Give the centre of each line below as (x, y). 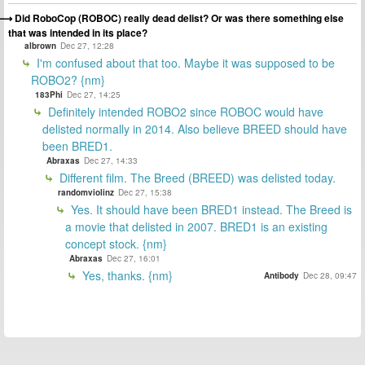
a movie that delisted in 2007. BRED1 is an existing (196, 226)
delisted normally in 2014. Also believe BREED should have (195, 128)
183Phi (49, 94)
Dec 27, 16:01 (134, 258)
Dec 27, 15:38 (145, 192)
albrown (40, 45)
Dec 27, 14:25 (94, 94)
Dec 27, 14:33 (111, 160)
